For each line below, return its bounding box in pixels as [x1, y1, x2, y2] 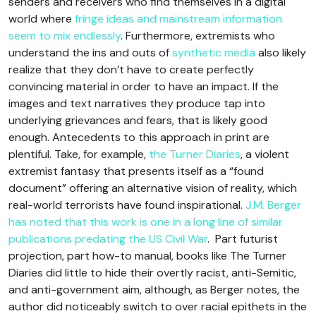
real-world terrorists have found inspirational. [8, 197, 245, 212]
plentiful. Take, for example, [8, 146, 149, 162]
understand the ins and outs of [8, 44, 172, 60]
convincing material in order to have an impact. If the [8, 78, 279, 94]
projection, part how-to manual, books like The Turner [8, 248, 286, 263]
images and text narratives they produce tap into [8, 95, 265, 111]
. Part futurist [207, 231, 278, 246]
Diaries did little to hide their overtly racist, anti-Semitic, [8, 265, 296, 280]
